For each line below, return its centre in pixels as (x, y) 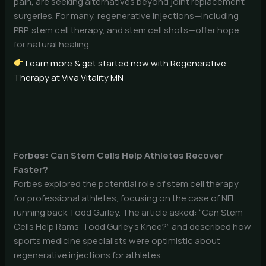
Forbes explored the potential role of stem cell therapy (126, 184)
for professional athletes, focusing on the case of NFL (125, 198)
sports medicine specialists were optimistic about (117, 241)
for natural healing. (53, 45)
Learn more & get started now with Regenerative (125, 63)
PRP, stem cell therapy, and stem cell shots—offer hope (127, 30)
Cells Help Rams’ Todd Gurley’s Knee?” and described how (133, 227)
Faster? (31, 170)
